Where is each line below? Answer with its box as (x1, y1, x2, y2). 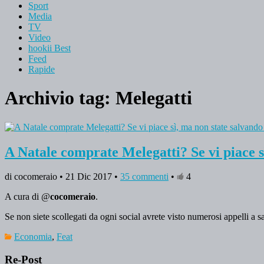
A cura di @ (5, 192, 50, 202)
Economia (14, 232, 52, 242)
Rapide (28, 64, 55, 74)
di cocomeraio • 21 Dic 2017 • (5, 171, 120, 182)
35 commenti (120, 171, 169, 182)
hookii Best (28, 42, 71, 53)
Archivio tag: (5, 87, 115, 109)
